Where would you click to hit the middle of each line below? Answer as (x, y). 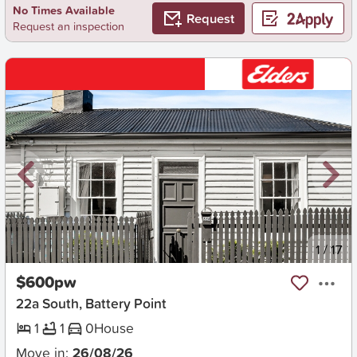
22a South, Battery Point (91, 304)
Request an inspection (68, 26)
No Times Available (63, 10)
